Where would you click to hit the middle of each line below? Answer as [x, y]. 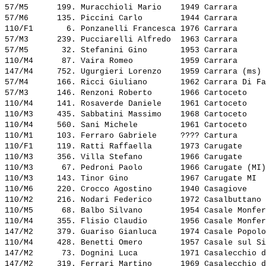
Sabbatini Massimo [128, 115]
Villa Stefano [128, 157]
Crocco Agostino [128, 189]
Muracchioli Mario [128, 8]
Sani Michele [128, 125]
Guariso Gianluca [128, 232]
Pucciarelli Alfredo [128, 40]
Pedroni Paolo [128, 168]
